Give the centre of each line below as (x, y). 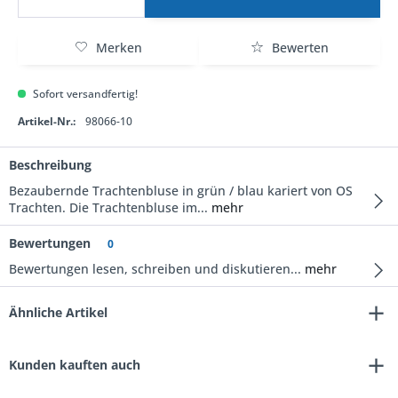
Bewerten (298, 48)
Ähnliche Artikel (58, 312)
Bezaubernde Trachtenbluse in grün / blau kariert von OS (181, 191)
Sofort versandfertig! (84, 94)
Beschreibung (50, 165)
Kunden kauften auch (75, 365)
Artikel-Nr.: (47, 121)
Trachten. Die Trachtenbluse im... (108, 207)
